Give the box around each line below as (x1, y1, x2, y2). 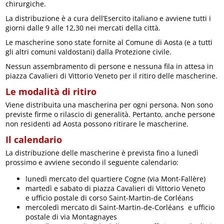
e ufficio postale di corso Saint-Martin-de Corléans (25, 193, 194, 203)
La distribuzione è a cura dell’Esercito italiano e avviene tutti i (5, 13, 211, 23)
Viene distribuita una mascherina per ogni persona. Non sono (5, 100, 213, 110)
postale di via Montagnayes (25, 212, 117, 222)
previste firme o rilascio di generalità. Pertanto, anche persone (5, 109, 215, 119)
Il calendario (5, 133, 62, 146)
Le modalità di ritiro (5, 85, 97, 98)
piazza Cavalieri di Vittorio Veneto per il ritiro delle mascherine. (5, 71, 218, 81)
